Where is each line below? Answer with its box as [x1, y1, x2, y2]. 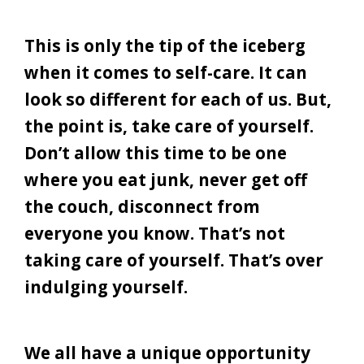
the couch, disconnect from [24, 195, 260, 219]
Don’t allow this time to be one [24, 141, 287, 165]
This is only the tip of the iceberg [24, 34, 305, 58]
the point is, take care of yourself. [24, 115, 314, 138]
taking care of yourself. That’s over [24, 249, 323, 272]
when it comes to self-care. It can [24, 61, 307, 84]
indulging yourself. [24, 275, 192, 299]
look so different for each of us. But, [24, 88, 331, 111]
